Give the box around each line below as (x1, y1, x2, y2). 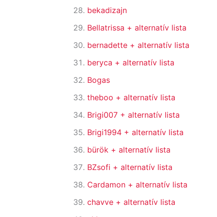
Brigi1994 (87, 127, 124, 138)
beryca (87, 58, 115, 68)
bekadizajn (87, 5, 127, 15)
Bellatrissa (87, 23, 127, 33)
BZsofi (87, 162, 113, 172)
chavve (87, 197, 116, 207)
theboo (87, 93, 116, 103)
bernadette (87, 40, 130, 50)
